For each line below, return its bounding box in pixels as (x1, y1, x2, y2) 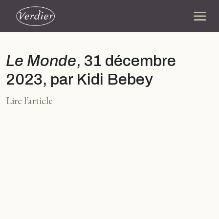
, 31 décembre (76, 52, 176, 69)
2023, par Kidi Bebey (6, 71, 153, 88)
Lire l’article (6, 94, 53, 107)
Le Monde (6, 52, 76, 69)
